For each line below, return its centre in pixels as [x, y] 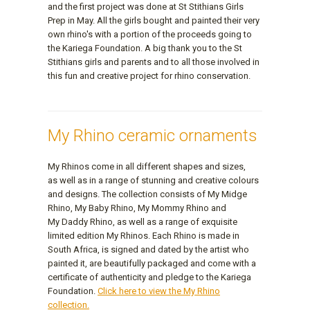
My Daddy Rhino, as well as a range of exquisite [143, 221]
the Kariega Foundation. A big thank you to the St [145, 48]
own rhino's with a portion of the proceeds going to [150, 34]
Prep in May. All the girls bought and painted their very [154, 20]
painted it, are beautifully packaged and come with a [152, 263]
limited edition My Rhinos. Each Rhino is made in [144, 235]
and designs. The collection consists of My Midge [147, 194]
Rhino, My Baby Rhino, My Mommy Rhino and [137, 208]
